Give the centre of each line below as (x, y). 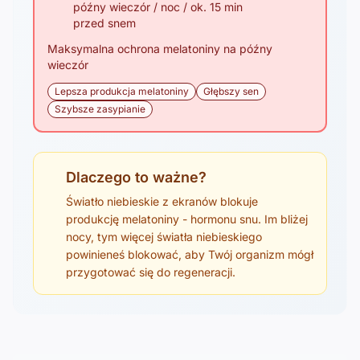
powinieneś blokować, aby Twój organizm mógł (190, 254)
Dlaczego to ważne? (136, 177)
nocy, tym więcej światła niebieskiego (164, 236)
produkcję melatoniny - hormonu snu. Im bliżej (187, 219)
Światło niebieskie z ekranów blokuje (162, 201)
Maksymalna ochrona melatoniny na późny (160, 48)
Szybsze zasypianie (100, 108)
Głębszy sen (231, 91)
